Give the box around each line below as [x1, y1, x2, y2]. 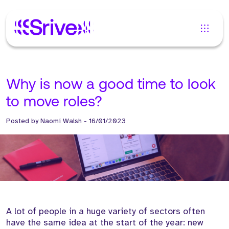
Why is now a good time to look [6, 78, 216, 93]
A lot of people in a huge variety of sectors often [6, 205, 205, 217]
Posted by [6, 117, 40, 125]
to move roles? [6, 95, 102, 110]
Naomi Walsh [40, 117, 82, 125]
